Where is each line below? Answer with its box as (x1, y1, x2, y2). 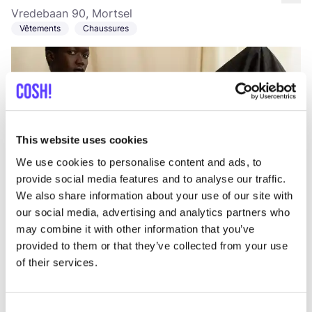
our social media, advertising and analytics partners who (16, 205, 290, 218)
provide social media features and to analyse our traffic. (16, 172, 286, 185)
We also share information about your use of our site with (16, 189, 293, 201)
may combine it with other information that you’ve (16, 222, 255, 235)
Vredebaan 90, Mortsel (11, 6, 132, 20)
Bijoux (19, 265, 43, 276)
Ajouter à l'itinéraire (11, 181, 97, 193)
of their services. (16, 256, 97, 268)
